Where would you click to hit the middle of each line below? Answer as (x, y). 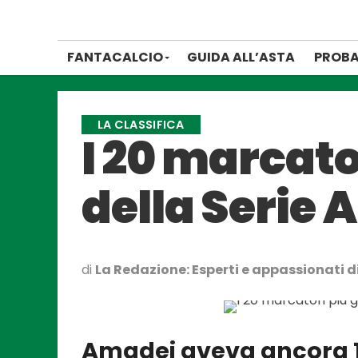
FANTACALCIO (115, 57)
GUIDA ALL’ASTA (241, 57)
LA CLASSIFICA (141, 125)
